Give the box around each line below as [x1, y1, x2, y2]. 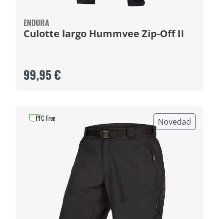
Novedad [158, 116, 191, 127]
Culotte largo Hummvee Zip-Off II [89, 27, 184, 40]
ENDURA [23, 17, 49, 28]
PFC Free [36, 113, 55, 123]
